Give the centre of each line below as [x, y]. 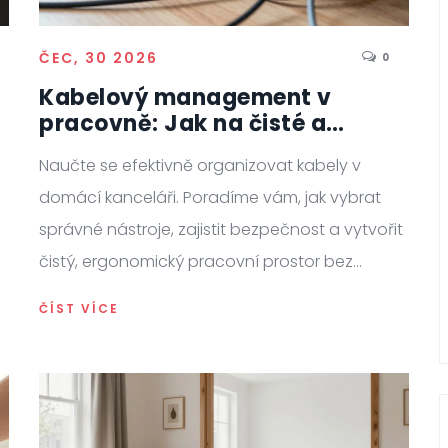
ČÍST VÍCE [79, 309]
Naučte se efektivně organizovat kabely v [200, 166]
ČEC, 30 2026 [98, 58]
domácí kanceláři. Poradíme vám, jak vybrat [210, 198]
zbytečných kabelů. [115, 294]
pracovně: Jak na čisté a [182, 124]
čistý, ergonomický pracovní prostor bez [196, 262]
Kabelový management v [185, 98]
